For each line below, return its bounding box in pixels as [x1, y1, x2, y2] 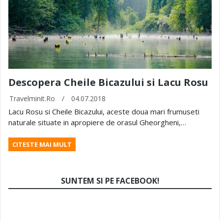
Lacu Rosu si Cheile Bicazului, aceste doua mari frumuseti [8, 107, 199, 117]
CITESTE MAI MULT [12, 140, 72, 149]
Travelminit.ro [9, 94, 55, 104]
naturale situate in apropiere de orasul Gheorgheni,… [8, 117, 186, 128]
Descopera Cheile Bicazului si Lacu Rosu [8, 76, 208, 89]
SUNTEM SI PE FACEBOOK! [60, 175, 160, 187]
